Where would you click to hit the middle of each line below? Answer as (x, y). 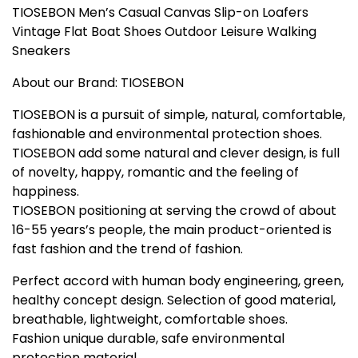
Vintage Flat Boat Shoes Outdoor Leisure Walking (164, 31)
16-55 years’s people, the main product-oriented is (172, 229)
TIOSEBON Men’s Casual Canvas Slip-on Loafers (160, 12)
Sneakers (41, 50)
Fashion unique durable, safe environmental (148, 338)
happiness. (46, 191)
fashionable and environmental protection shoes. (167, 133)
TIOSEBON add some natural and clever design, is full (176, 153)
